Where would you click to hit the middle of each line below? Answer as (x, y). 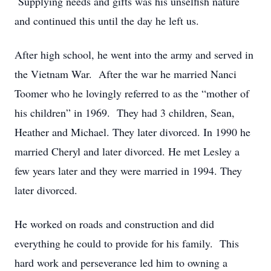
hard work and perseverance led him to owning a (121, 263)
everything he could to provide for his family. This (127, 243)
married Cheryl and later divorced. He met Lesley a (127, 151)
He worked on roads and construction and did (114, 224)
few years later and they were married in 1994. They (128, 171)
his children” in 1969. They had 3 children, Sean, (125, 113)
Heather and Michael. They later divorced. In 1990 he (132, 132)
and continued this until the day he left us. (107, 21)
